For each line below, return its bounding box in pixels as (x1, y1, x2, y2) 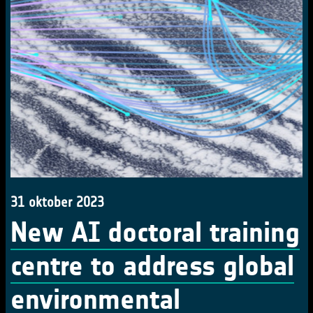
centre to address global (10, 249, 294, 283)
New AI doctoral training (10, 216, 300, 249)
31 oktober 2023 (10, 194, 104, 210)
